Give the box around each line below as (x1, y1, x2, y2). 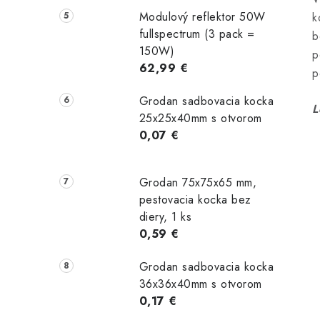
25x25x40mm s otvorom (139, 110, 262, 127)
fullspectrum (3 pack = (139, 26, 255, 43)
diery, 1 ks (139, 208, 192, 225)
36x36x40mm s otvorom (139, 275, 262, 292)
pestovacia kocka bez (139, 191, 251, 208)
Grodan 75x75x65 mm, (139, 174, 257, 191)
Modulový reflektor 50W (139, 9, 266, 26)
